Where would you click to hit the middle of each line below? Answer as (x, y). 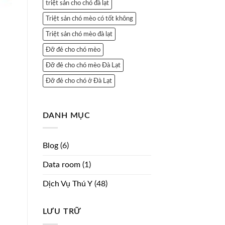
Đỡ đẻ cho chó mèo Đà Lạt (83, 65)
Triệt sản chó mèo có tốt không (89, 18)
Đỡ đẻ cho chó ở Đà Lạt (79, 81)
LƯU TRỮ (62, 212)
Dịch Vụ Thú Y (67, 184)
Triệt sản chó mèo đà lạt (79, 34)
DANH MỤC (66, 115)
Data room (61, 165)
